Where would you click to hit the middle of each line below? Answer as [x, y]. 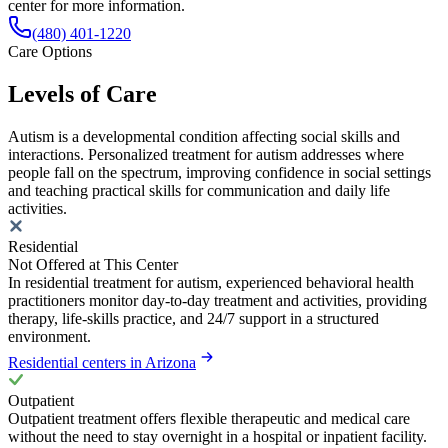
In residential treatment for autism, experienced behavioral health [211, 282]
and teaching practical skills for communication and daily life [199, 190]
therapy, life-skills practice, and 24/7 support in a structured [193, 318]
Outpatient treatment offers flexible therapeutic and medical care [209, 418]
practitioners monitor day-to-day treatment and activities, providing [217, 300]
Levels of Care [82, 93]
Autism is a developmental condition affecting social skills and [204, 136]
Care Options [50, 51]
